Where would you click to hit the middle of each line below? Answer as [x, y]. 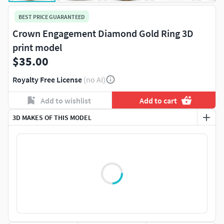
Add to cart [158, 100]
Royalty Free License [47, 80]
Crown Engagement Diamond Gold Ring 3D [103, 33]
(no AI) [94, 80]
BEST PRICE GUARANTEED [52, 16]
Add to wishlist [65, 100]
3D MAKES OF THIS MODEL [52, 117]
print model [37, 47]
